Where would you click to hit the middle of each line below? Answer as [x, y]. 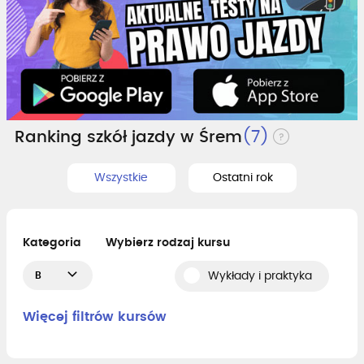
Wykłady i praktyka [260, 276]
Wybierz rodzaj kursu [168, 243]
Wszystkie [121, 178]
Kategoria [52, 243]
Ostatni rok [243, 178]
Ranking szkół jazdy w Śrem [128, 137]
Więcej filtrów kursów [95, 316]
